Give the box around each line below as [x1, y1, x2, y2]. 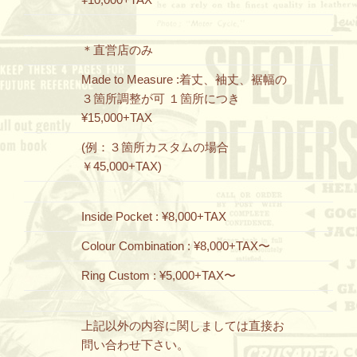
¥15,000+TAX [81, 111, 152, 124]
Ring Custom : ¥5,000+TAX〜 [81, 269, 236, 282]
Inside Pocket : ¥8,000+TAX [81, 210, 226, 223]
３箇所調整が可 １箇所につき [81, 92, 252, 105]
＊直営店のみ [81, 43, 153, 57]
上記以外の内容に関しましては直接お [81, 319, 284, 332]
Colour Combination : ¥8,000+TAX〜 [81, 239, 270, 253]
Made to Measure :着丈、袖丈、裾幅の [81, 73, 287, 86]
